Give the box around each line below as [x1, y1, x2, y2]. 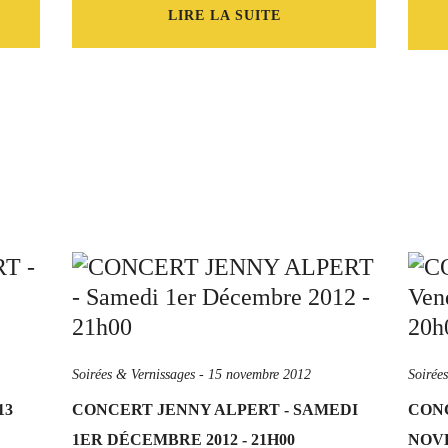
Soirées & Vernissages [72, 367, 195, 382]
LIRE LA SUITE [167, 8, 281, 23]
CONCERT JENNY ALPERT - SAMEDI [72, 401, 358, 418]
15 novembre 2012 [208, 367, 311, 382]
